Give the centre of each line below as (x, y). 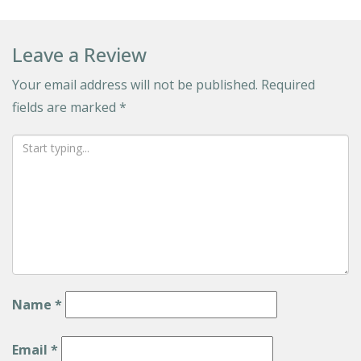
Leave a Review (79, 54)
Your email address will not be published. (135, 84)
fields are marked (66, 107)
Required (288, 84)
